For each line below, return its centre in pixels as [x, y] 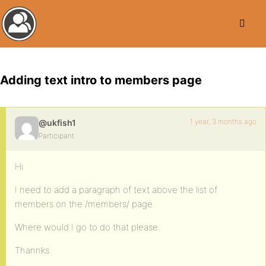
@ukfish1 [57, 123]
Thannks [32, 250]
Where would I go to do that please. [88, 227]
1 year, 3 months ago [223, 121]
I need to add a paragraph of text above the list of [116, 190]
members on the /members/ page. [85, 204]
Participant [56, 136]
